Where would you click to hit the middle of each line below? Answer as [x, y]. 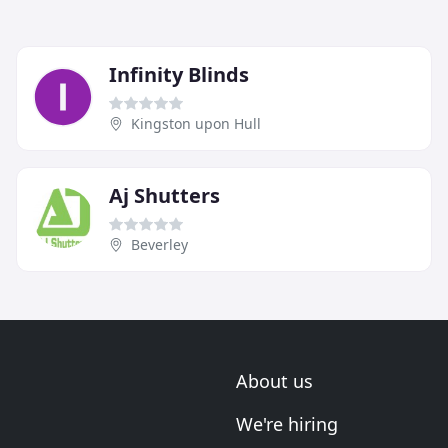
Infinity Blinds [179, 75]
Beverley [159, 245]
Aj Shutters [164, 196]
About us [274, 381]
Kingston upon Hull [196, 124]
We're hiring [287, 424]
